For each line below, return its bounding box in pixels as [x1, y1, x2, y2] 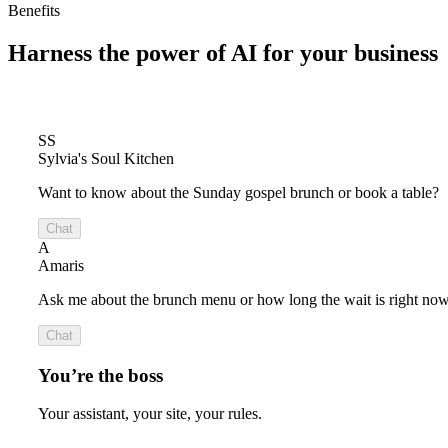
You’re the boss [38, 364, 163, 386]
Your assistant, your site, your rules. [38, 405, 262, 423]
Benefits [8, 2, 60, 20]
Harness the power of [8, 40, 226, 67]
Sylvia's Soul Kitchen [38, 150, 174, 167]
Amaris [38, 257, 84, 274]
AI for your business [231, 40, 438, 67]
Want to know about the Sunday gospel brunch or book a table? [38, 184, 439, 201]
